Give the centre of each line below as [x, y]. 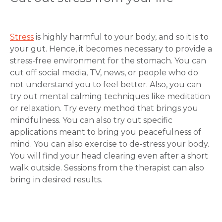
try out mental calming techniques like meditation [110, 96]
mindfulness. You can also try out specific [91, 120]
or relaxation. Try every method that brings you [104, 108]
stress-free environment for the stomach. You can [108, 61]
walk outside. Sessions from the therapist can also [107, 168]
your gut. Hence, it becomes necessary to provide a [111, 49]
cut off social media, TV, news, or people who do [104, 73]
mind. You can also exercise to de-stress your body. [110, 144]
